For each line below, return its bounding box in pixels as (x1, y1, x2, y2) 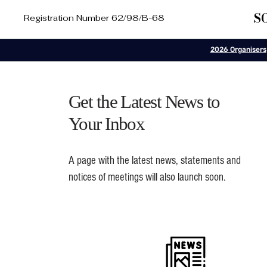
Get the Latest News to (68, 91, 220, 112)
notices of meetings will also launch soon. (68, 171, 228, 184)
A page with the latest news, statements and (68, 154, 241, 167)
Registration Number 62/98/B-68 (24, 13, 164, 23)
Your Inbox (68, 113, 145, 134)
